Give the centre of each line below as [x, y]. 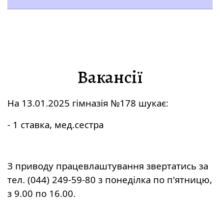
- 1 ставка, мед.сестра [55, 124]
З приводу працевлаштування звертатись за [108, 166]
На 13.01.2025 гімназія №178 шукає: [88, 103]
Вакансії [110, 77]
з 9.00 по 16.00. [41, 193]
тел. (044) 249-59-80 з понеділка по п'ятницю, [110, 179]
